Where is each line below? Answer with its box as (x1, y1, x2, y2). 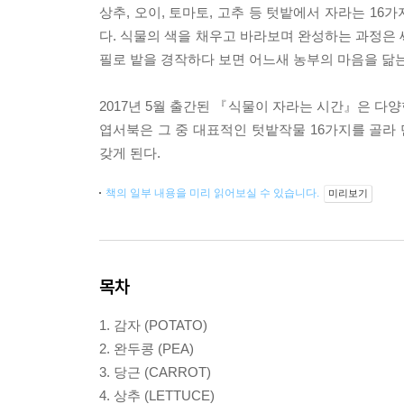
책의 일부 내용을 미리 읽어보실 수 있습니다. (106, 187, 322, 199)
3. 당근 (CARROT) (99, 364, 211, 380)
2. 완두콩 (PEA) (99, 341, 194, 356)
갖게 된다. (99, 145, 161, 161)
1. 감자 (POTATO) (99, 317, 207, 333)
